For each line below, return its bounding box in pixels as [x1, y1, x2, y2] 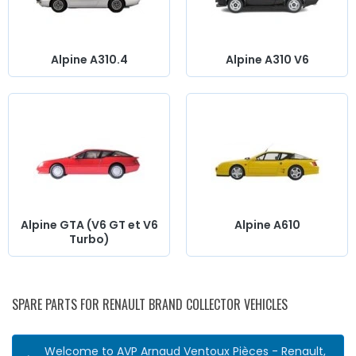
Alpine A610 [234, 217, 300, 234]
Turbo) [68, 231, 110, 248]
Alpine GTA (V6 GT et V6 [20, 217, 158, 234]
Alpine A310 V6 [225, 52, 309, 68]
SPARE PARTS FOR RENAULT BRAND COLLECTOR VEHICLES [12, 295, 288, 315]
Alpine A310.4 [50, 52, 128, 68]
